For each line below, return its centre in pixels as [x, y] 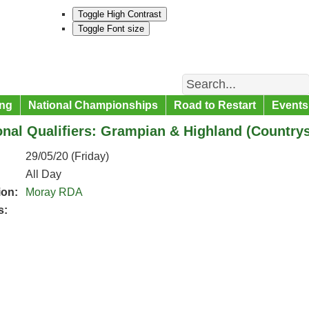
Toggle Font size [111, 29]
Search [198, 76]
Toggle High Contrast [120, 14]
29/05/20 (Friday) [67, 156]
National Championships [93, 105]
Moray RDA [54, 192]
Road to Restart [215, 105]
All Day [43, 174]
